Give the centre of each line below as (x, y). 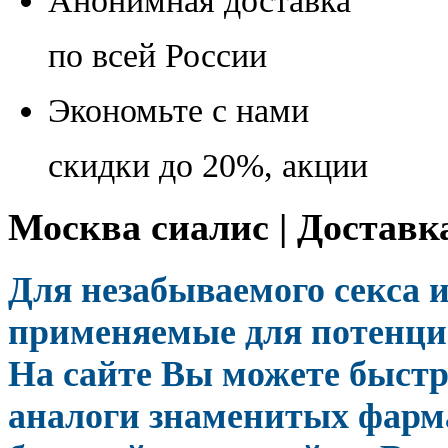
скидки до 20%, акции (208, 165)
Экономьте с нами (178, 110)
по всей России (157, 55)
